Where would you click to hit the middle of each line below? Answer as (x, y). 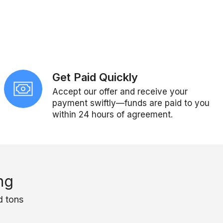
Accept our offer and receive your (120, 91)
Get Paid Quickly (95, 77)
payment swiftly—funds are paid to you (131, 103)
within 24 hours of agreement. (113, 114)
